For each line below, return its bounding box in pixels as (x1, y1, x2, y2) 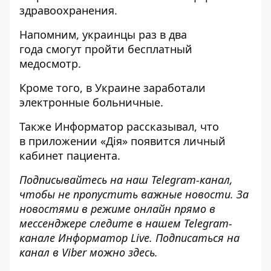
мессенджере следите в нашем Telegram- (19, 216, 232, 230)
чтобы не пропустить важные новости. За (19, 187, 249, 201)
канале (19, 230, 58, 245)
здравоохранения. (19, 3, 117, 18)
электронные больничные (19, 95, 160, 109)
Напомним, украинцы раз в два (19, 27, 187, 42)
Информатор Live (58, 230, 149, 245)
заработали (143, 80, 206, 95)
